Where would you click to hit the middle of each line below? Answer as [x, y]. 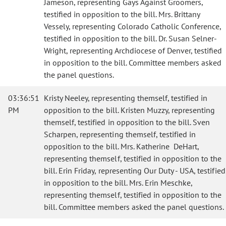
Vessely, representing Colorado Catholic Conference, [132, 26]
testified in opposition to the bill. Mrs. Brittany [122, 14]
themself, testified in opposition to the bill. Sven [127, 122]
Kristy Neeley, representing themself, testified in [126, 98]
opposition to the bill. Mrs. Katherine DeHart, [122, 146]
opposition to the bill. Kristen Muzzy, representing [130, 110]
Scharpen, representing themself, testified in [120, 134]
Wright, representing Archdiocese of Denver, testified [133, 50]
